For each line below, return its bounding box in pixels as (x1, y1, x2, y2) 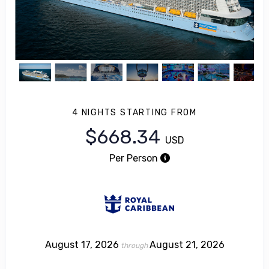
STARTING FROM (120, 107, 197, 118)
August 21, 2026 (149, 238, 225, 250)
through (118, 241, 150, 250)
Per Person (109, 152, 158, 164)
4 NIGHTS (72, 107, 120, 118)
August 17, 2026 (44, 238, 119, 250)
